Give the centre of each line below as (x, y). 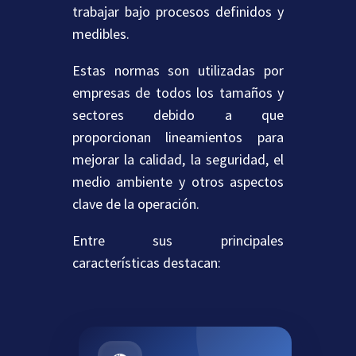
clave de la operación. (135, 204)
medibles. (101, 34)
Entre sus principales (178, 241)
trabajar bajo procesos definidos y (178, 12)
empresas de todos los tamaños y (178, 93)
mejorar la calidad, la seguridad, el (178, 160)
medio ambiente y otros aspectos (178, 182)
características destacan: (146, 263)
